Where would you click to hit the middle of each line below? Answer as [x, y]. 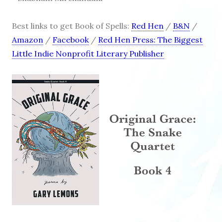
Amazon [28, 40]
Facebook [71, 40]
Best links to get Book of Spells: [72, 26]
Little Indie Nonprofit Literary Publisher [88, 54]
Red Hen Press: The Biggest [150, 40]
